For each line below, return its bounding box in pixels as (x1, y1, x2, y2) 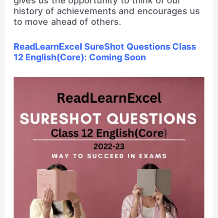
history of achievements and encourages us (13, 6, 200, 17)
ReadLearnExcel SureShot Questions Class (13, 41, 197, 52)
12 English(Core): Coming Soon (13, 52, 146, 62)
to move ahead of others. (13, 17, 121, 27)
